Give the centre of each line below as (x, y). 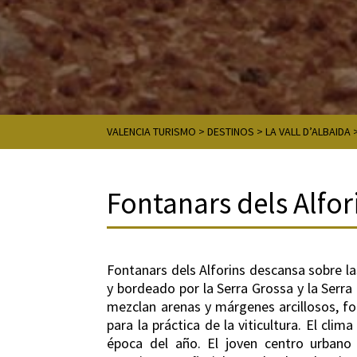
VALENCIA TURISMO (152, 131)
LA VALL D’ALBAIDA (308, 131)
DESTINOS (231, 131)
